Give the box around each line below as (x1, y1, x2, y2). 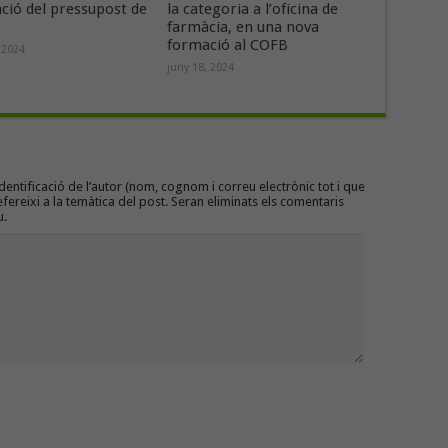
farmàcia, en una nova (166, 18, 319, 36)
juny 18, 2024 (166, 61, 234, 74)
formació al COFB (166, 36, 288, 54)
